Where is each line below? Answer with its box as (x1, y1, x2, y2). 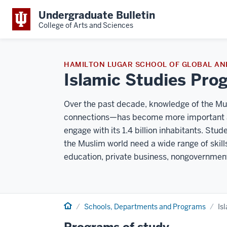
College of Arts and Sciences (39, 20, 133, 30)
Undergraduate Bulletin (39, 8, 155, 22)
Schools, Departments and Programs (84, 202, 206, 211)
